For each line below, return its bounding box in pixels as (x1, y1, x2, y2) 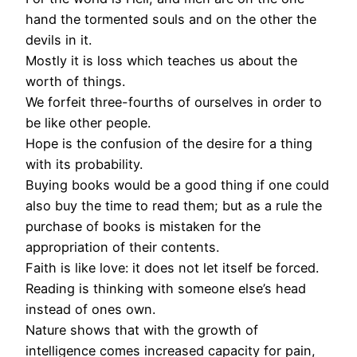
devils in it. (25, 32, 92, 49)
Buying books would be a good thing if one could (25, 177, 329, 194)
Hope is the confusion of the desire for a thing (25, 135, 312, 152)
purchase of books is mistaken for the (25, 218, 261, 235)
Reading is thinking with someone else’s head (25, 280, 306, 297)
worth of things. (25, 73, 125, 90)
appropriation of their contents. (25, 239, 219, 256)
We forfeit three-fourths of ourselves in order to (25, 94, 322, 111)
